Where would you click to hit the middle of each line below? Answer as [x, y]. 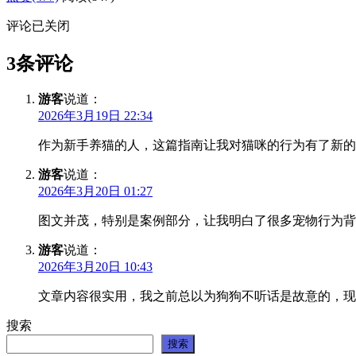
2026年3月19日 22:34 [95, 116]
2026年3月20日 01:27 [95, 192]
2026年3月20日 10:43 [95, 267]
